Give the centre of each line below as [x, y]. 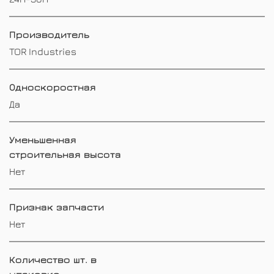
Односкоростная [53, 87]
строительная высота [65, 154]
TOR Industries [43, 51]
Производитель [49, 34]
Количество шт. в [53, 259]
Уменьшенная [43, 139]
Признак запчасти [57, 206]
